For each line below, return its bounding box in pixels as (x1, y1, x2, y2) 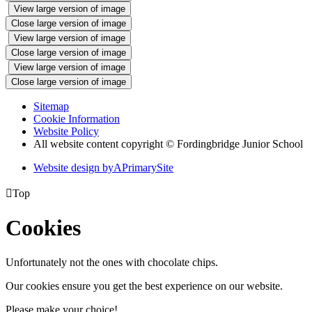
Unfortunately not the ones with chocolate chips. (6, 256, 218, 268)
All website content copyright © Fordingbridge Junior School (33, 137, 303, 150)
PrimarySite (122, 161, 173, 173)
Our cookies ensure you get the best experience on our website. (6, 279, 283, 292)
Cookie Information (33, 112, 120, 125)
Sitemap (33, 100, 69, 112)
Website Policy (33, 125, 99, 137)
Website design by (33, 161, 114, 173)
